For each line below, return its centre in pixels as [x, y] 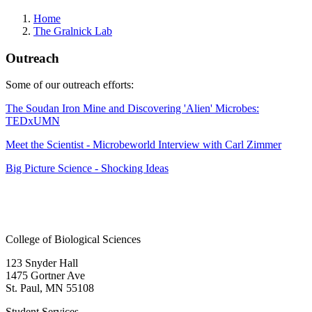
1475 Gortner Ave [45, 276]
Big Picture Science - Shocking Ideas [87, 169]
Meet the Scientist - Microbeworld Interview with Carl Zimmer [143, 145]
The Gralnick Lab [73, 31]
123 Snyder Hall [42, 263]
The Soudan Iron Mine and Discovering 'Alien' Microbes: [132, 109]
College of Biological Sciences [73, 240]
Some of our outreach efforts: [70, 85]
